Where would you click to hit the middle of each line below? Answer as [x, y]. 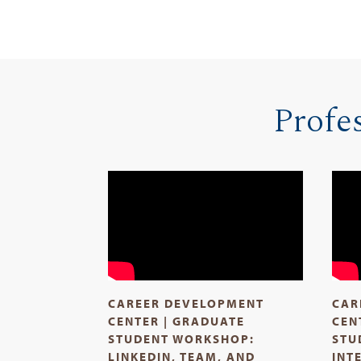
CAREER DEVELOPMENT [187, 303]
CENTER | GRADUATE [177, 321]
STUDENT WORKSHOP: [182, 338]
